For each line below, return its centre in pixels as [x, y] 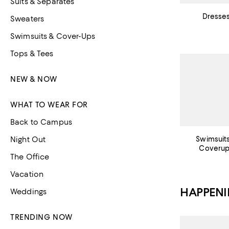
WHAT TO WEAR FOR [49, 105]
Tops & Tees [32, 54]
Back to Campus [41, 122]
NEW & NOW [34, 79]
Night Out [28, 140]
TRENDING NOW [41, 217]
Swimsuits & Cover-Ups [53, 36]
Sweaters [27, 19]
